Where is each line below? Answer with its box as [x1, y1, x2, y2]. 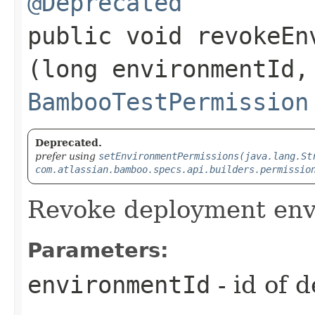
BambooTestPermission [27, 87, 309, 116]
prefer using [35, 150, 98, 162]
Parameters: [27, 238, 169, 262]
